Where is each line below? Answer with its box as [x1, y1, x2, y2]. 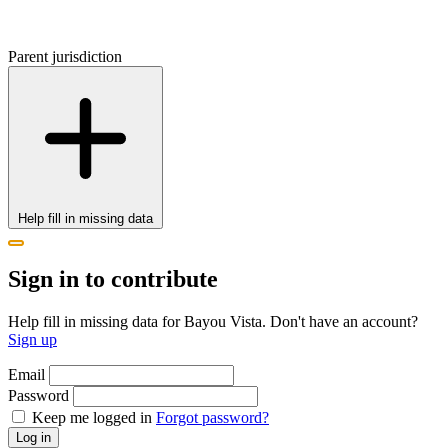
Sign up [8, 331, 57, 349]
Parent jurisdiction [8, 47, 122, 65]
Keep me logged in [28, 409, 156, 427]
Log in [16, 430, 51, 446]
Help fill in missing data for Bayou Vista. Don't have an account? [8, 313, 418, 331]
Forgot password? [156, 409, 269, 427]
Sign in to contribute [8, 266, 218, 293]
